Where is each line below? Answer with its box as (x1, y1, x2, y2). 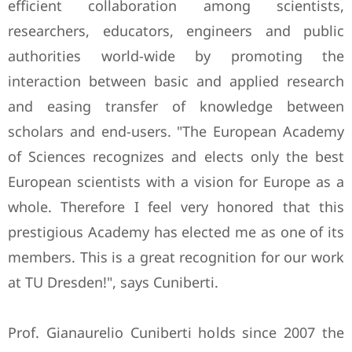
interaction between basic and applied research (8, 71, 344, 91)
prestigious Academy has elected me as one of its (8, 222, 344, 242)
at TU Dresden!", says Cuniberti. (8, 273, 218, 292)
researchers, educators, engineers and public (8, 21, 344, 41)
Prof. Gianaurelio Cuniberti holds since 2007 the (8, 323, 344, 343)
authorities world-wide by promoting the (8, 46, 344, 66)
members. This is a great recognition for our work (8, 247, 344, 267)
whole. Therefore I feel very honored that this (8, 197, 344, 217)
